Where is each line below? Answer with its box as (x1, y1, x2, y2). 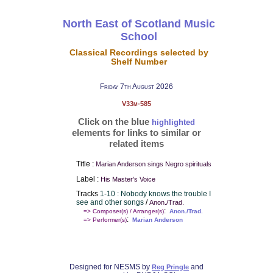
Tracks (76, 190, 100, 199)
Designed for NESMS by (69, 263, 152, 272)
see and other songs (76, 198, 144, 207)
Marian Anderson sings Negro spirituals (95, 160, 211, 168)
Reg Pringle (152, 263, 189, 271)
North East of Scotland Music (62, 17, 215, 30)
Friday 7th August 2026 (100, 82, 173, 91)
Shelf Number (110, 57, 167, 66)
